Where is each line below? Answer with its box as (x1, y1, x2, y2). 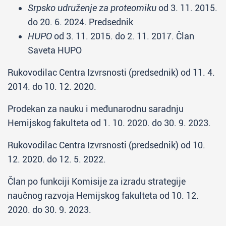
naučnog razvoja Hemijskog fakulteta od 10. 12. (8, 190, 199, 201)
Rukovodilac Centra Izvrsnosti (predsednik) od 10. (8, 140, 205, 150)
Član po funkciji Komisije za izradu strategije (8, 176, 186, 187)
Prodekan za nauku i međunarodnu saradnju (8, 103, 184, 114)
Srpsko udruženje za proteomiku (28, 3, 156, 13)
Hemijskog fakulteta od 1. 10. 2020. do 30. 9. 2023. (8, 118, 211, 128)
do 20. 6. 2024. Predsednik (28, 17, 133, 27)
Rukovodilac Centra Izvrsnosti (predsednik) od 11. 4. (8, 67, 215, 78)
